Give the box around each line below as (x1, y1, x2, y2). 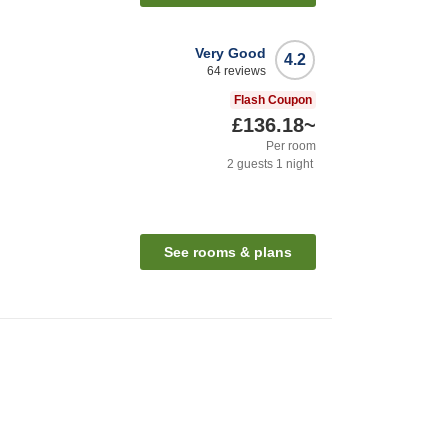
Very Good (195, 45, 266, 62)
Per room (266, 139, 316, 154)
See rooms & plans (164, 244, 292, 261)
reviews (221, 64, 266, 79)
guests (234, 157, 273, 172)
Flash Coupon (234, 93, 312, 108)
